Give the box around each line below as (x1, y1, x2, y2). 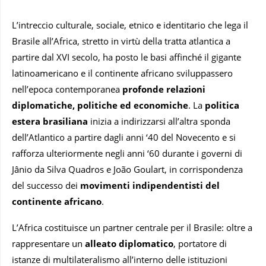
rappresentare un (12, 237, 85, 250)
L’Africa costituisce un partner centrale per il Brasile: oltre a (12, 221, 252, 234)
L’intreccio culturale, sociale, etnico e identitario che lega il (12, 19, 248, 31)
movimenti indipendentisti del (80, 179, 220, 192)
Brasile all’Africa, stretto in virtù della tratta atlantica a (12, 35, 230, 47)
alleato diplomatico (85, 237, 173, 250)
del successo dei (12, 179, 80, 192)
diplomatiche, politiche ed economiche (12, 99, 188, 112)
